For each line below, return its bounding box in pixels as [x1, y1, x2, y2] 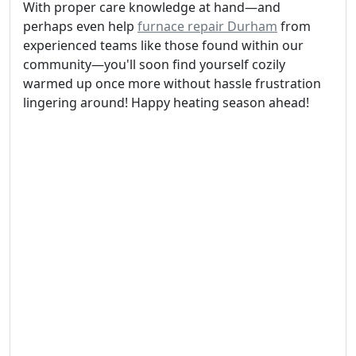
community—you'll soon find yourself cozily [23, 56, 285, 73]
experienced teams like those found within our [23, 37, 304, 54]
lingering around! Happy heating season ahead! [23, 94, 309, 111]
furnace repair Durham [137, 17, 277, 35]
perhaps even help [23, 17, 137, 35]
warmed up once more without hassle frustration [23, 75, 321, 92]
